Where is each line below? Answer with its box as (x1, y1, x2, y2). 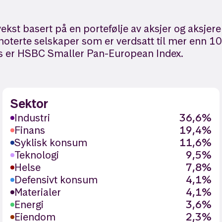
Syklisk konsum (14, 136, 88, 149)
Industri (14, 111, 51, 124)
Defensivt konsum (14, 173, 98, 186)
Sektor (10, 96, 49, 111)
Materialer (14, 185, 61, 199)
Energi (14, 198, 44, 211)
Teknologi (14, 148, 59, 162)
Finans (14, 123, 46, 137)
